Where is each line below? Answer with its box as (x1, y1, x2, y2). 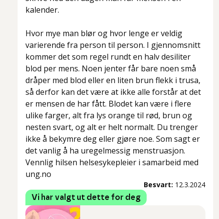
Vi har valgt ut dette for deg (31, 194, 141, 202)
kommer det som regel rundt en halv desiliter (25, 51, 191, 63)
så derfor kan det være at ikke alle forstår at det (25, 87, 201, 98)
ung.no (25, 169, 51, 180)
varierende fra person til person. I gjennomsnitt (25, 40, 200, 51)
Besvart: (144, 180, 173, 190)
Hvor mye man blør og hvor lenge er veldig (25, 28, 182, 39)
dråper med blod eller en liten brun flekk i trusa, (25, 75, 200, 86)
